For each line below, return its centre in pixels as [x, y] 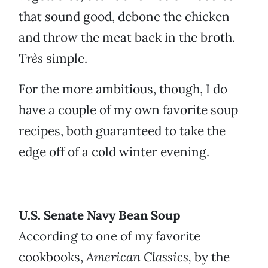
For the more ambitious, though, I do [123, 89]
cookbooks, [52, 257]
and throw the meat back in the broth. [127, 38]
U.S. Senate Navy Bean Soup [100, 215]
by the [211, 257]
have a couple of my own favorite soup [128, 110]
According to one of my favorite [109, 236]
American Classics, [139, 257]
